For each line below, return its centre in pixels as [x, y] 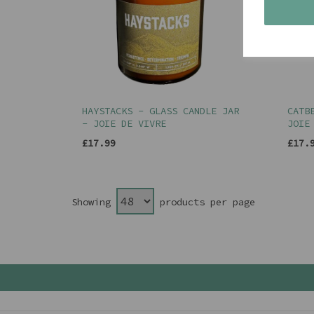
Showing [94, 202]
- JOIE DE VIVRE [124, 124]
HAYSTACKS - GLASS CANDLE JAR [161, 111]
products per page [205, 202]
